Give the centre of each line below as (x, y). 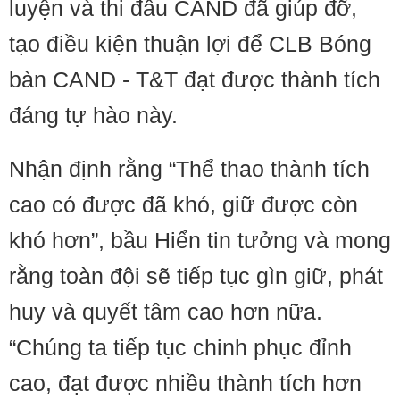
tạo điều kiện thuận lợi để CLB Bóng (190, 44)
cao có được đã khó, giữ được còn (183, 204)
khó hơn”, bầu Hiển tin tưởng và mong (200, 240)
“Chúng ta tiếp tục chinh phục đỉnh (180, 347)
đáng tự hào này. (93, 115)
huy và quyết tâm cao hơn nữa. (166, 312)
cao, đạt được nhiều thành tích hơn (185, 383)
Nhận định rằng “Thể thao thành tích (189, 169)
